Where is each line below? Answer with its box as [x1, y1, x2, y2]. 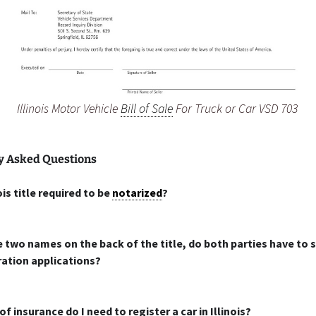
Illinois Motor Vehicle [17, 100, 121, 116]
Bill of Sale [121, 100, 173, 116]
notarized [112, 186, 162, 200]
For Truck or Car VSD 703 [173, 100, 298, 116]
